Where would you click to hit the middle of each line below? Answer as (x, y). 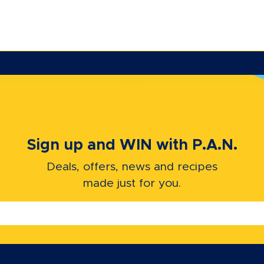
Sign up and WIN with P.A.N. (132, 145)
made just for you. (132, 183)
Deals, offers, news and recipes (132, 167)
